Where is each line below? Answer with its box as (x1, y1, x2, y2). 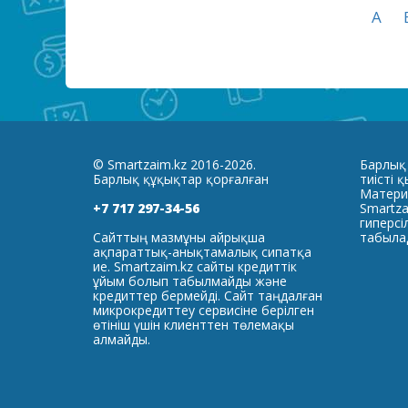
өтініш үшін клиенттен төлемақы (93, 316, 294, 333)
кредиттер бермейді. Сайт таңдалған (93, 287, 322, 304)
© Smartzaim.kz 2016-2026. (93, 156, 256, 173)
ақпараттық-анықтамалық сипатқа (93, 243, 311, 260)
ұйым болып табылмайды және (93, 272, 287, 290)
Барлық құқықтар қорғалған (93, 170, 269, 188)
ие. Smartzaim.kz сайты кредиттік (93, 258, 297, 275)
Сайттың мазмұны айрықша (93, 229, 265, 246)
